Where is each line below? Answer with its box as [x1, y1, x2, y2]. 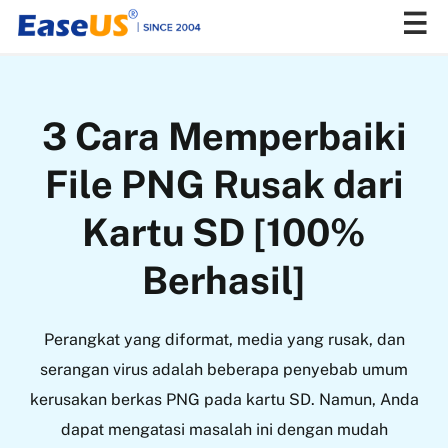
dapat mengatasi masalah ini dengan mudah [60, 419, 388, 439]
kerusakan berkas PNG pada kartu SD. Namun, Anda [29, 389, 419, 409]
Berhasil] [142, 257, 306, 303]
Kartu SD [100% [82, 209, 366, 255]
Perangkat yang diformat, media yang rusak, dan [43, 329, 405, 349]
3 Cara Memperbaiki [41, 113, 407, 159]
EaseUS [17, 112, 61, 127]
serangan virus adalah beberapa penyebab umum [40, 359, 408, 379]
